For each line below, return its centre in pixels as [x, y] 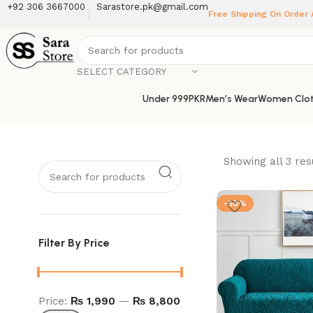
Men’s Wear [231, 99]
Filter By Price [74, 243]
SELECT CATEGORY [122, 72]
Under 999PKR [174, 99]
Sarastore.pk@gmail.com [152, 7]
